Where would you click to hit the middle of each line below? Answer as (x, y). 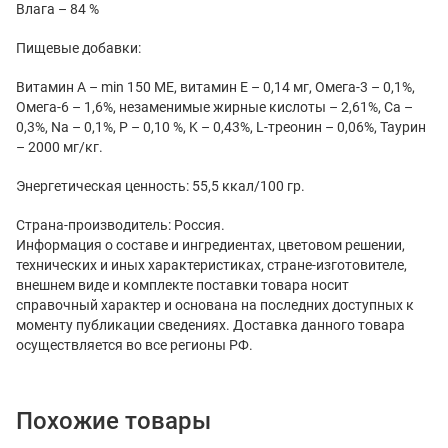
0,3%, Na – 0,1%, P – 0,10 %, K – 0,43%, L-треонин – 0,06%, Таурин (221, 126)
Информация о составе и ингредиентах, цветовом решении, (210, 244)
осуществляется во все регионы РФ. (134, 344)
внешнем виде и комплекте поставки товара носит (182, 284)
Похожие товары (113, 420)
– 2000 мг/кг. (59, 146)
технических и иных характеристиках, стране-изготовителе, (211, 264)
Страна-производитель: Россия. (120, 224)
